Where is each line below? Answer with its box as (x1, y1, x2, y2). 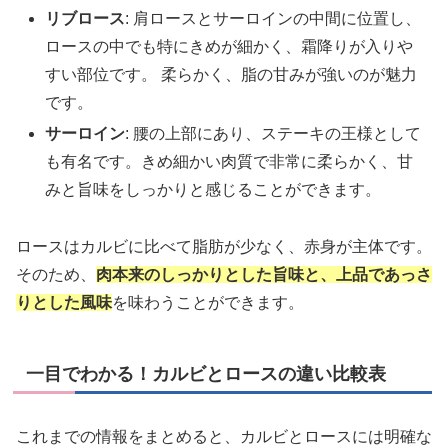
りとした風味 (16, 293, 112, 311)
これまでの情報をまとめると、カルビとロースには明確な (16, 428, 432, 445)
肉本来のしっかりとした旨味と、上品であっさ (96, 265, 432, 283)
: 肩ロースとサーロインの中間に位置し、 (125, 9, 422, 27)
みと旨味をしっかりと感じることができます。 (45, 181, 382, 199)
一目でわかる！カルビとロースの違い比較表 (26, 363, 386, 384)
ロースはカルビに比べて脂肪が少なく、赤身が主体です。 (16, 237, 432, 255)
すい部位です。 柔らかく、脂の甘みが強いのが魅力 (45, 65, 418, 83)
